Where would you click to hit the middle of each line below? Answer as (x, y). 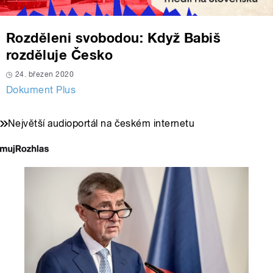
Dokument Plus (41, 90)
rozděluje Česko (60, 55)
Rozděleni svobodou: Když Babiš (114, 38)
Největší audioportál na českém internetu (101, 124)
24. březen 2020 (45, 75)
